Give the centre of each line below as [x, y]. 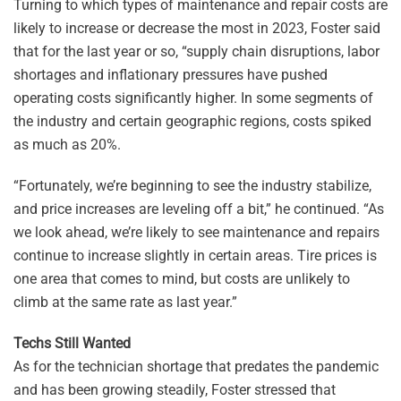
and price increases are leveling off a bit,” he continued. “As [199, 209]
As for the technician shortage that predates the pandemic [196, 366]
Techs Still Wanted [72, 343]
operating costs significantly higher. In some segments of [193, 98]
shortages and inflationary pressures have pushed [171, 74]
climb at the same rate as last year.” [125, 302]
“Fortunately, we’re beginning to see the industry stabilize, [192, 185]
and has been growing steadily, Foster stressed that [175, 389]
